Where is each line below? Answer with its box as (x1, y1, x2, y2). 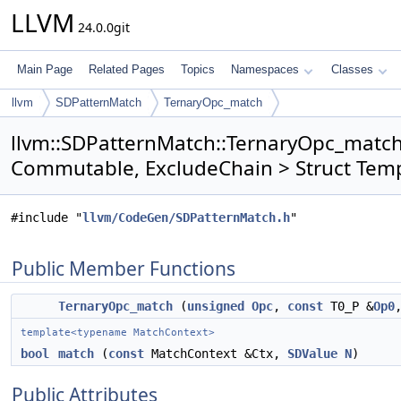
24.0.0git (74, 19, 130, 36)
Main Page (17, 63, 73, 76)
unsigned (187, 299, 244, 313)
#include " (11, 210, 82, 225)
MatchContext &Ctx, (144, 346, 287, 361)
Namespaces (231, 63, 299, 76)
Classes (331, 63, 373, 76)
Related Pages (89, 63, 165, 76)
